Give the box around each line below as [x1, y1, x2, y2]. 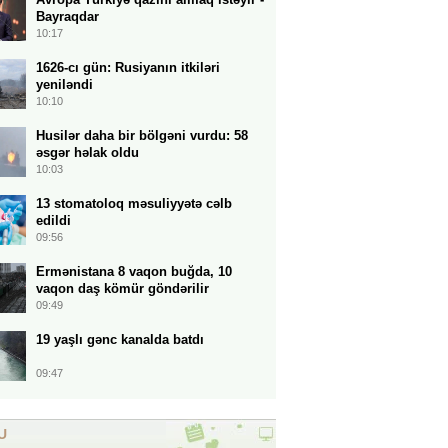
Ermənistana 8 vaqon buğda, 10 [36, 264, 232, 279]
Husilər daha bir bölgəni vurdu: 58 [36, 128, 248, 143]
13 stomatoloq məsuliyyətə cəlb [36, 196, 232, 211]
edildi [36, 213, 71, 228]
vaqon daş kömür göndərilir [36, 281, 209, 296]
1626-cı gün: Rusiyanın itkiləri [36, 60, 220, 75]
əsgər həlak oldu [36, 145, 139, 160]
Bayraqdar [36, 9, 99, 24]
